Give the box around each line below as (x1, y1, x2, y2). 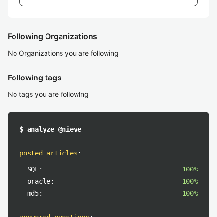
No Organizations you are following (8, 49, 119, 57)
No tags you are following (8, 90, 89, 98)
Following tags (8, 73, 62, 82)
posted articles (19, 149, 77, 157)
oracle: (27, 177, 54, 185)
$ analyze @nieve (19, 125, 81, 133)
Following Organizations (8, 31, 97, 41)
